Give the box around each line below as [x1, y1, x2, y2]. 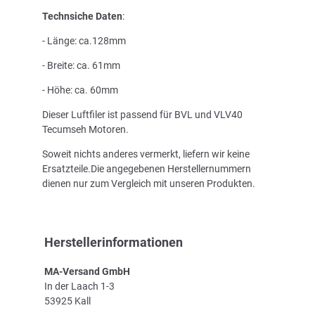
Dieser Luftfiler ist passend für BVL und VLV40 [42, 108, 243, 120]
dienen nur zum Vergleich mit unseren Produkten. [42, 177, 255, 189]
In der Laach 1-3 [44, 280, 115, 292]
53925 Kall [44, 295, 91, 307]
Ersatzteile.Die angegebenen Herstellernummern [42, 162, 251, 174]
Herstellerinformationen [44, 235, 184, 250]
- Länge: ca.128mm [42, 34, 126, 46]
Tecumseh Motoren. [42, 123, 129, 135]
